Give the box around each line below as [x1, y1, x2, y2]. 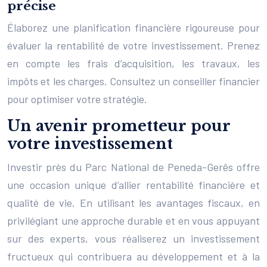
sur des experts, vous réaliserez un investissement [7, 231, 260, 245]
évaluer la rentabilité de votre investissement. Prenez [7, 38, 260, 52]
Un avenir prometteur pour [7, 116, 231, 135]
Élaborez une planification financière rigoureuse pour [7, 20, 260, 34]
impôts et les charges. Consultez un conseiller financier [7, 74, 260, 88]
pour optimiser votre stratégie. [7, 92, 147, 105]
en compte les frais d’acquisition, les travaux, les [7, 56, 260, 70]
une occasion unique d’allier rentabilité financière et [7, 178, 260, 191]
